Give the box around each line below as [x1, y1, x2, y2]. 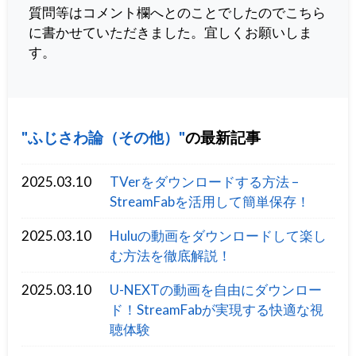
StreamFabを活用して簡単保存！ [110, 192, 311, 210]
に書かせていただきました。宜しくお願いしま [28, 24, 312, 41]
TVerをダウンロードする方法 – [110, 172, 300, 190]
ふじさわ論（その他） [28, 128, 180, 147]
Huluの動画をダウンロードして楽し [110, 226, 327, 244]
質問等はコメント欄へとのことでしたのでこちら [28, 4, 326, 21]
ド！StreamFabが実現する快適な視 [110, 300, 324, 318]
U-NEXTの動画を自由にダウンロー [110, 281, 323, 298]
